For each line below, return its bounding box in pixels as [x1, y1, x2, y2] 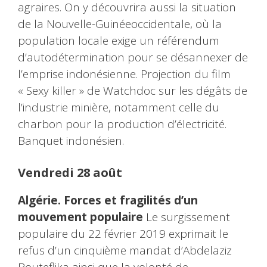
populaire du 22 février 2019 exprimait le [18, 226, 228, 242]
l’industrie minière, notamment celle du [18, 99, 219, 115]
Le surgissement [143, 209, 230, 225]
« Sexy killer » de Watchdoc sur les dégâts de [18, 82, 247, 98]
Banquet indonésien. [18, 132, 124, 148]
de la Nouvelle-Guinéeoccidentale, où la [18, 15, 222, 32]
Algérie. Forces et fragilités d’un [18, 193, 198, 209]
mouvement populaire [18, 209, 143, 225]
